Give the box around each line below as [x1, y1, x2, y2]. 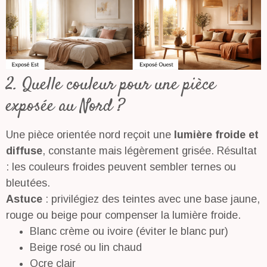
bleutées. [6, 177, 50, 190]
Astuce [6, 193, 45, 206]
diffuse [6, 145, 42, 157]
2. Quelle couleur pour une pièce [6, 72, 216, 98]
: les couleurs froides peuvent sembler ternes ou [6, 161, 236, 173]
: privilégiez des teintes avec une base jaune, [45, 193, 260, 206]
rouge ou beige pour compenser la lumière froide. [6, 209, 241, 222]
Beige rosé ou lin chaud [30, 241, 142, 254]
